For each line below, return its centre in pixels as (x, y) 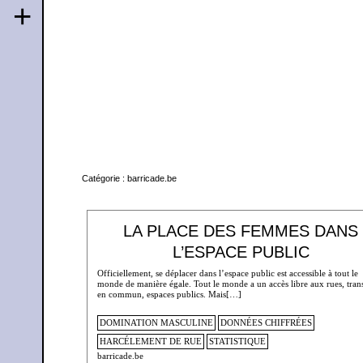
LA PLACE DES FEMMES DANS (241, 231)
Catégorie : (104, 178)
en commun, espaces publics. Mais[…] (169, 294)
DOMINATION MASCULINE (156, 323)
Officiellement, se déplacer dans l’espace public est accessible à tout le (227, 273)
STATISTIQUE (237, 342)
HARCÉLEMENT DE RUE (150, 342)
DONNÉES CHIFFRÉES (266, 323)
